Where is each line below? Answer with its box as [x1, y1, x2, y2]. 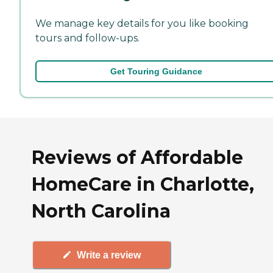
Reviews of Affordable [32, 146, 243, 169]
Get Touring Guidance [110, 66, 202, 76]
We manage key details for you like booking [35, 17, 249, 29]
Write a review [77, 249, 141, 260]
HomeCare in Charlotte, [32, 173, 254, 196]
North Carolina [32, 200, 171, 223]
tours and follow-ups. [35, 32, 140, 44]
